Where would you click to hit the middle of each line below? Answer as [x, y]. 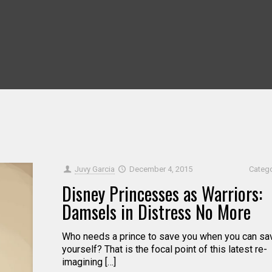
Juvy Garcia [94, 169]
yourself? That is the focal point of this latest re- [164, 249]
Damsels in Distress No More [156, 212]
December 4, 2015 [161, 169]
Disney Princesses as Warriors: [162, 193]
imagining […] [89, 262]
